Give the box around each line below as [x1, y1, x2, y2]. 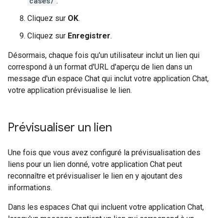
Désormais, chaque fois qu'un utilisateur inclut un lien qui [8, 51, 200, 60]
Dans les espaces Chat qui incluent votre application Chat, [8, 202, 204, 212]
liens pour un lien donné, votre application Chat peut [8, 160, 182, 169]
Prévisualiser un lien [8, 120, 112, 135]
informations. [8, 183, 52, 193]
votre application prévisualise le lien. [8, 86, 132, 95]
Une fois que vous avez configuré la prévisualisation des [8, 148, 200, 158]
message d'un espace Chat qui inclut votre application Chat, [8, 74, 209, 84]
